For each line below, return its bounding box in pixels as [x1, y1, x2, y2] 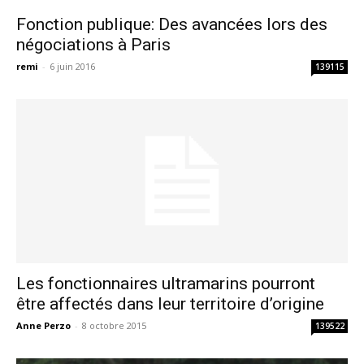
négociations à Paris [16, 35, 171, 55]
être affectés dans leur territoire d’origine [16, 293, 324, 314]
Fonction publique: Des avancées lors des [16, 15, 327, 35]
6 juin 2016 [50, 60, 95, 73]
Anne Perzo [16, 318, 71, 331]
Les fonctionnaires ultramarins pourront [16, 273, 315, 293]
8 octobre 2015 [82, 318, 146, 331]
